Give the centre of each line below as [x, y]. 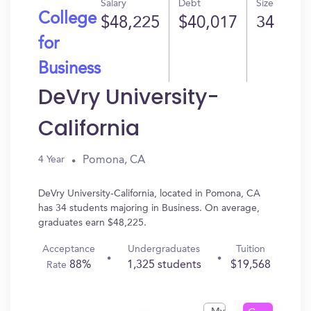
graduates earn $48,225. [92, 223]
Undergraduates [164, 249]
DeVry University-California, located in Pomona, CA [149, 194]
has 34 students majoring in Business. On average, [149, 208]
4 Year [51, 160]
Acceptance [69, 249]
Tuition [250, 249]
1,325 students [164, 265]
